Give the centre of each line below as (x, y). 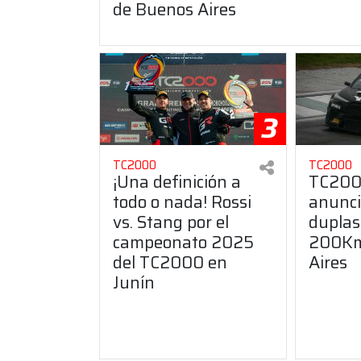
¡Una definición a (177, 181)
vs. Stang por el (171, 222)
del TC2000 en (170, 262)
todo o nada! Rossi (182, 201)
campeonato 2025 (183, 242)
